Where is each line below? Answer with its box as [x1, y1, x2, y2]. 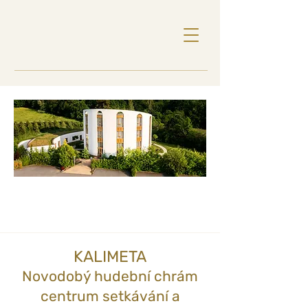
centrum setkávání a [40, 287, 180, 305]
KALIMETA [74, 247, 146, 266]
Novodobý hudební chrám [22, 267, 198, 285]
